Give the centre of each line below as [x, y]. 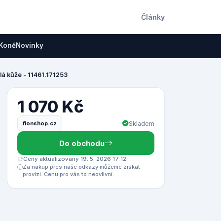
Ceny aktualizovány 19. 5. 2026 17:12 [75, 159]
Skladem [142, 123]
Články [153, 17]
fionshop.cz [40, 123]
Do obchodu [82, 143]
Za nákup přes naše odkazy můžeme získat [81, 167]
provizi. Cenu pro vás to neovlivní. [68, 174]
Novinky [30, 45]
